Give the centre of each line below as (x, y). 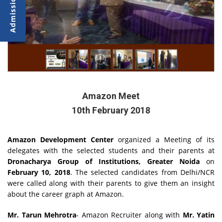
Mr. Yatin (198, 215)
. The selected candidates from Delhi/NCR (142, 172)
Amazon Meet (111, 96)
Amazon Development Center (60, 139)
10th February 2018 (111, 110)
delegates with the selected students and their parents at (111, 150)
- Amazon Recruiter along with (130, 215)
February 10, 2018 (39, 172)
